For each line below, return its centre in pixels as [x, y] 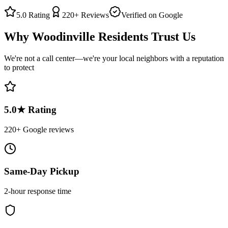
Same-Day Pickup [42, 172]
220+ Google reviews [39, 129]
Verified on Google [152, 15]
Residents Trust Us [145, 37]
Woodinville [64, 37]
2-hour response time [38, 191]
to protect [19, 68]
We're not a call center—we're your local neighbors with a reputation [114, 59]
